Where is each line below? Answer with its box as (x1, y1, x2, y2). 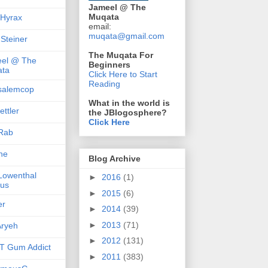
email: (89, 21, 111, 31)
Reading (89, 78, 120, 89)
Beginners (89, 59, 130, 69)
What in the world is (89, 98, 170, 108)
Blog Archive (89, 154, 141, 164)
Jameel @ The (89, 2, 146, 12)
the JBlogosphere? (89, 107, 167, 117)
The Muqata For (89, 50, 153, 60)
